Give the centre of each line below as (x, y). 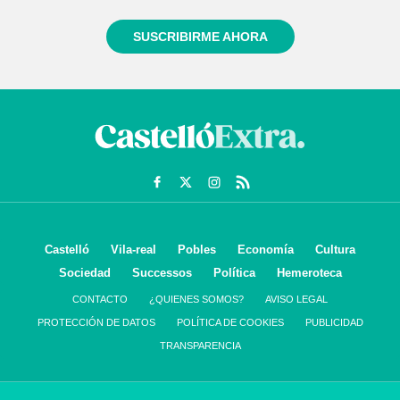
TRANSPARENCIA (200, 346)
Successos (162, 273)
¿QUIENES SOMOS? (196, 300)
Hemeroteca (309, 273)
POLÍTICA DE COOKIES (230, 323)
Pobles (197, 250)
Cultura (335, 250)
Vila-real (133, 250)
